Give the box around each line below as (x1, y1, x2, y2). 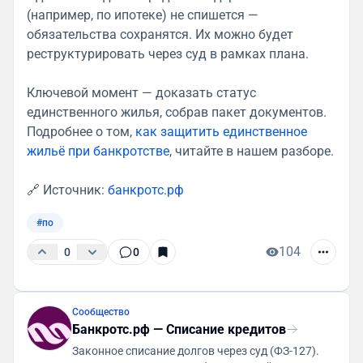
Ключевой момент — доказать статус (27, 84, 256, 100)
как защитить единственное (135, 123, 307, 139)
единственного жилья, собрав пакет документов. (27, 104, 327, 120)
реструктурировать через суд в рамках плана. (27, 45, 309, 62)
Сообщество (72, 305, 130, 318)
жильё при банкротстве (27, 143, 169, 159)
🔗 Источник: (27, 181, 108, 198)
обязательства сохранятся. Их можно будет (27, 26, 293, 42)
